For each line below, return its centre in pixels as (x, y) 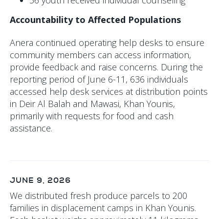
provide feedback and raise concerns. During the (106, 67)
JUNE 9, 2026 (40, 180)
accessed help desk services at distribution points (109, 92)
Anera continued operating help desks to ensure (107, 43)
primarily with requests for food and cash (92, 116)
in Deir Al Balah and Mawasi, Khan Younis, (92, 104)
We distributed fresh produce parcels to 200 (99, 195)
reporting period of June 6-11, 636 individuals (99, 79)
